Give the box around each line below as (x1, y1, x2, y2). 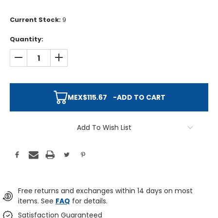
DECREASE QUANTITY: (15, 52, 91, 62)
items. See (18, 196, 55, 206)
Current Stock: (10, 15, 62, 25)
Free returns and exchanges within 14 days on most (18, 186, 193, 196)
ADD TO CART (116, 92, 165, 103)
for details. (70, 196, 108, 206)
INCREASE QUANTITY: (55, 52, 129, 62)
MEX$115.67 (67, 92, 107, 103)
